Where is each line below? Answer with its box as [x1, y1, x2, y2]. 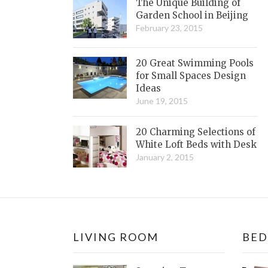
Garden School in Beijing [136, 10, 248, 22]
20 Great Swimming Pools [136, 57, 254, 69]
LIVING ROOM [73, 230, 159, 244]
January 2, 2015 [136, 152, 194, 163]
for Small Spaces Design [136, 70, 246, 82]
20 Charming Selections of [136, 126, 255, 138]
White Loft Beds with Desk [136, 139, 257, 151]
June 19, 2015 [136, 96, 188, 106]
